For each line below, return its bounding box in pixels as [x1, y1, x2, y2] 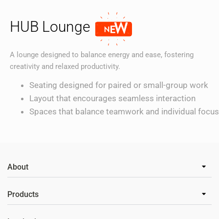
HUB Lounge [10, 18, 94, 36]
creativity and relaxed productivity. [10, 62, 120, 71]
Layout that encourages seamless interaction [29, 93, 196, 104]
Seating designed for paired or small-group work [29, 80, 208, 90]
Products [7, 190, 39, 199]
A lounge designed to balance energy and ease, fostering [10, 50, 194, 60]
